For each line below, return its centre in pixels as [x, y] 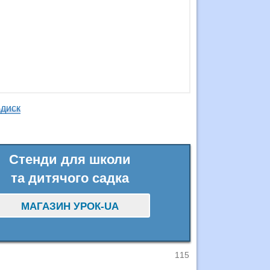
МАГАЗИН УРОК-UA [70, 206]
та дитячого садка [70, 178]
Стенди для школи [70, 160]
